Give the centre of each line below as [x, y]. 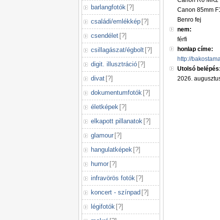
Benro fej [189, 20]
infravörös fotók [113, 178]
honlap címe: [195, 49]
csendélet [105, 36]
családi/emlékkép [116, 21]
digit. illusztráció [114, 64]
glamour [102, 135]
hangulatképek [111, 150]
